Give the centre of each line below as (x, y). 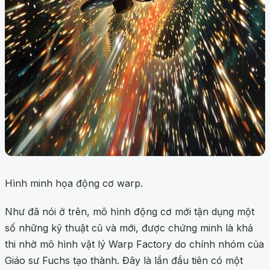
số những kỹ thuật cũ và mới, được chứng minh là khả (129, 228)
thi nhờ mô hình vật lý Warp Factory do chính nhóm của (134, 244)
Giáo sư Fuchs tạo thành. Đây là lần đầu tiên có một (124, 261)
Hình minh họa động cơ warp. (74, 184)
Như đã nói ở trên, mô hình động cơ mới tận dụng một (130, 212)
